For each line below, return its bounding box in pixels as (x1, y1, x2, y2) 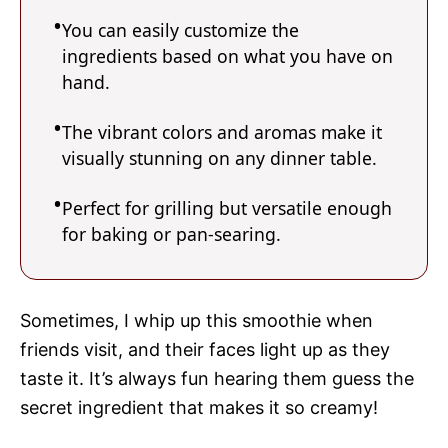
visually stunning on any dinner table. (62, 145, 377, 170)
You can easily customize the (62, 17, 299, 42)
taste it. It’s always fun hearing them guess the (20, 367, 414, 389)
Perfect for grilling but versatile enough (62, 195, 392, 220)
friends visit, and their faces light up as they (20, 338, 390, 360)
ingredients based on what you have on (62, 43, 393, 68)
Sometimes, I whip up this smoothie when (20, 309, 373, 331)
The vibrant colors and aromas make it (62, 119, 382, 144)
